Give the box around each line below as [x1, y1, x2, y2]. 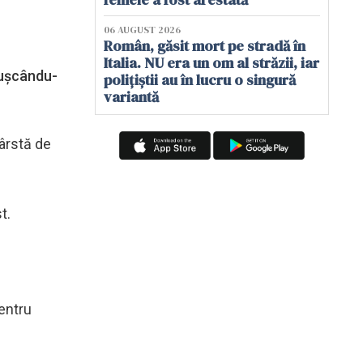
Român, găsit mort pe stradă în [104, 36, 305, 56]
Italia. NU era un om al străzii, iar [104, 53, 319, 73]
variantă [104, 87, 159, 107]
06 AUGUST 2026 [104, 23, 181, 36]
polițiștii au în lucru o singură [104, 70, 296, 90]
